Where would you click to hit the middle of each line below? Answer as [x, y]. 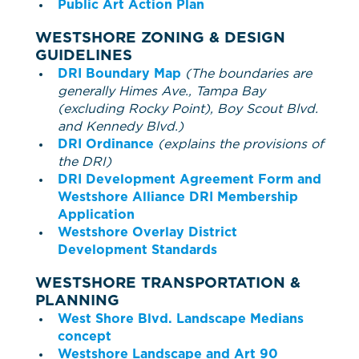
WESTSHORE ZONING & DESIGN [160, 38]
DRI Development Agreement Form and [190, 180]
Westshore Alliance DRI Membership [178, 198]
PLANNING [77, 301]
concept [85, 337]
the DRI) [85, 162]
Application [96, 215]
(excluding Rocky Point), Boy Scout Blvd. [188, 109]
